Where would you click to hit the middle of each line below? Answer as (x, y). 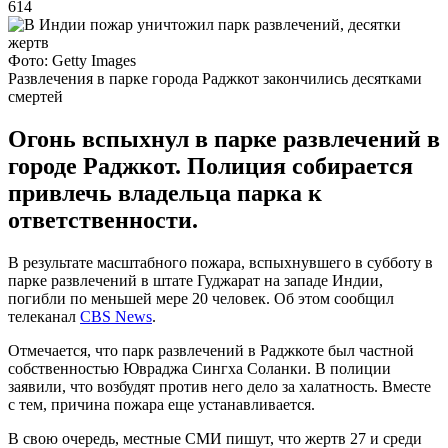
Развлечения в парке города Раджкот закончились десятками (215, 78)
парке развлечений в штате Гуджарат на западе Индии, (195, 280)
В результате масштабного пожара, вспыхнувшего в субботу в (220, 262)
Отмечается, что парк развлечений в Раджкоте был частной (211, 350)
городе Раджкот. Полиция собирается (210, 165)
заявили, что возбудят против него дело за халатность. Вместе (219, 386)
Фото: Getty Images (72, 60)
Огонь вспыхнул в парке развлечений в (224, 138)
